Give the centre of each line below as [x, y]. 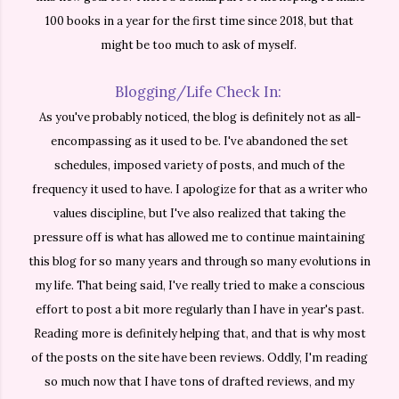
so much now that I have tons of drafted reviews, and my [199, 382]
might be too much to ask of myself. [199, 45]
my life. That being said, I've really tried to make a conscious [199, 286]
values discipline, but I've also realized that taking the [199, 214]
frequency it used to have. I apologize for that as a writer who [199, 190]
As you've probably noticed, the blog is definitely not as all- [199, 118]
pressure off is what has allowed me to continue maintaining [199, 238]
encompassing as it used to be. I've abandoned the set [199, 142]
